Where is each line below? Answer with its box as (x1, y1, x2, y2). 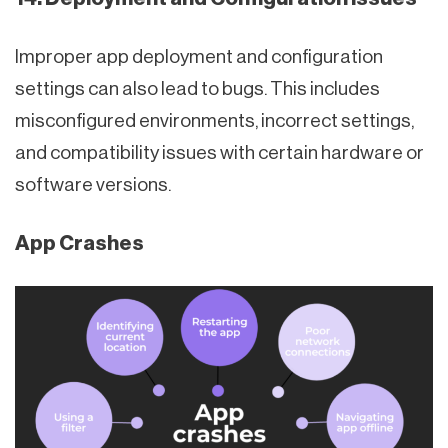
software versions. (15, 174, 171, 194)
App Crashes (15, 232, 144, 254)
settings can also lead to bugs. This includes (15, 78, 380, 98)
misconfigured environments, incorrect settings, (15, 110, 414, 130)
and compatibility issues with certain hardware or (15, 142, 424, 162)
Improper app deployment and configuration (15, 46, 383, 66)
